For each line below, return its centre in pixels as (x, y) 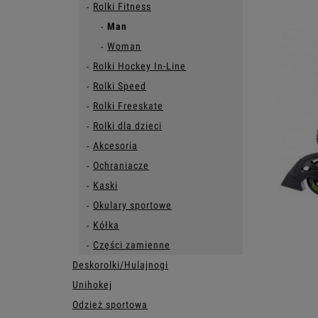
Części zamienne (132, 245)
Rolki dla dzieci (127, 126)
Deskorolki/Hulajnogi (120, 265)
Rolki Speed (120, 86)
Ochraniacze (121, 165)
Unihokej (92, 285)
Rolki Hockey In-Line (139, 66)
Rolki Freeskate (128, 106)
